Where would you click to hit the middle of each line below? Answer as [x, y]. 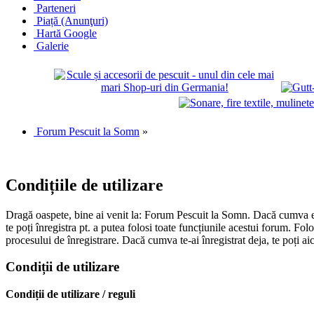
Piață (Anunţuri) [72, 20]
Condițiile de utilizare [84, 185]
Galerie [53, 46]
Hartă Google [67, 33]
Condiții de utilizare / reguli [70, 294]
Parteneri [56, 8]
